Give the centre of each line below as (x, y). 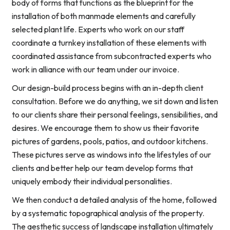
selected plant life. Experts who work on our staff (98, 30)
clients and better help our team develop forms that (102, 168)
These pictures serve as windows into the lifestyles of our (111, 155)
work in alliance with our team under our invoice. (95, 70)
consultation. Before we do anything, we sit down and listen (115, 101)
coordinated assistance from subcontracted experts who (112, 56)
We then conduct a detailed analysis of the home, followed (114, 200)
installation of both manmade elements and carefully (104, 16)
